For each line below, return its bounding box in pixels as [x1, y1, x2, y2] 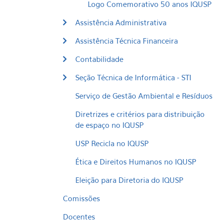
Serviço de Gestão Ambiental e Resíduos [75, 91, 213, 100]
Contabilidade [75, 55, 123, 63]
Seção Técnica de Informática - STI [75, 73, 191, 82]
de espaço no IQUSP [75, 120, 144, 129]
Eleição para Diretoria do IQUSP [75, 175, 183, 184]
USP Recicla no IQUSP [75, 139, 149, 148]
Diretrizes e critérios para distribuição [75, 110, 205, 118]
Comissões [63, 194, 100, 203]
